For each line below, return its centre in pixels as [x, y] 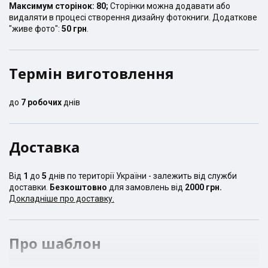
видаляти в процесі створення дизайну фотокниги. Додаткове [133, 17]
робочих [45, 102]
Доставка [44, 147]
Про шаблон [55, 243]
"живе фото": [35, 28]
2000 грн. [203, 187]
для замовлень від [146, 187]
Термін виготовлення [92, 73]
